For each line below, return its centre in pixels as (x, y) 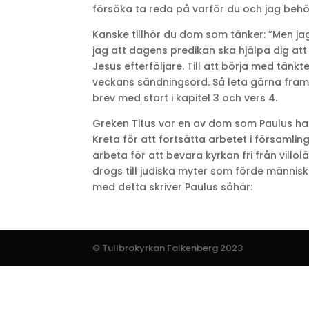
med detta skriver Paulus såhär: (173, 187)
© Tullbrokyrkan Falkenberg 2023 (168, 248)
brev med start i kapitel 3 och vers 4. (185, 98)
